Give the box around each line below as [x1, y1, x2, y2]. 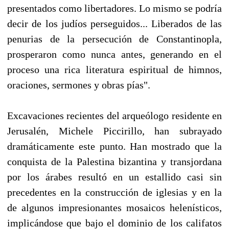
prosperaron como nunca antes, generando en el [7, 48, 222, 60]
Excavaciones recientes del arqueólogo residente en [7, 109, 222, 121]
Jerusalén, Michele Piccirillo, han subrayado [7, 125, 222, 136]
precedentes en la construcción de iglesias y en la [7, 186, 222, 198]
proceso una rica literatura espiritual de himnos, [7, 63, 222, 75]
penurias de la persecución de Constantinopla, [7, 33, 222, 44]
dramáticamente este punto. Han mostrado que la [7, 140, 222, 152]
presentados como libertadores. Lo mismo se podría [7, 2, 222, 14]
